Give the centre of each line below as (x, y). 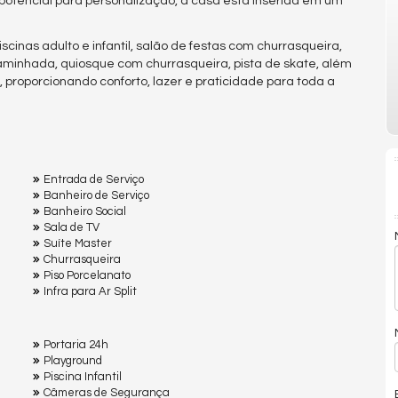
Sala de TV (72, 228)
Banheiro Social (85, 212)
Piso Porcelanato (87, 276)
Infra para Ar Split (90, 292)
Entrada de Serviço (94, 180)
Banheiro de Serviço (96, 196)
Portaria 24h (76, 345)
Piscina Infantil (83, 377)
